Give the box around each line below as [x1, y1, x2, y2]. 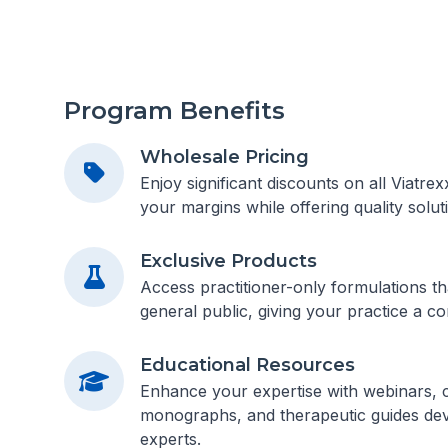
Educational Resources [140, 354, 355, 376]
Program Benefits [64, 96, 285, 125]
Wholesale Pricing [140, 146, 309, 168]
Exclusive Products [140, 250, 317, 272]
